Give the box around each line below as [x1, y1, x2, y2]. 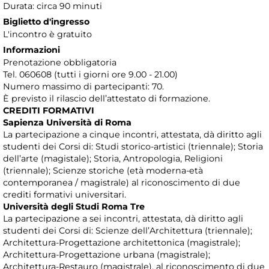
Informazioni [3, 44, 60, 55]
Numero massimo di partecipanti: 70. [3, 80, 164, 92]
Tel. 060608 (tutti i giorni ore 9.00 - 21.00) [3, 68, 178, 80]
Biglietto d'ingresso [3, 16, 89, 27]
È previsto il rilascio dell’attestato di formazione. [3, 92, 210, 104]
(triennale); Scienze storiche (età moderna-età [3, 165, 203, 176]
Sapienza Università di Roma [3, 116, 131, 128]
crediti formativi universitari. [3, 189, 126, 200]
